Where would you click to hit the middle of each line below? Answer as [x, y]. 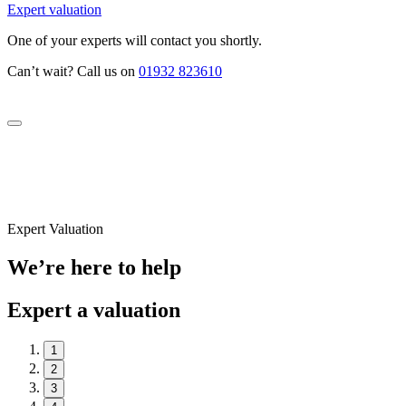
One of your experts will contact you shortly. [135, 40]
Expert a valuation [94, 309]
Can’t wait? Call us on [73, 71]
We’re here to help [94, 267]
